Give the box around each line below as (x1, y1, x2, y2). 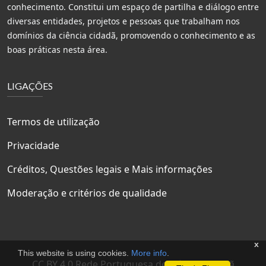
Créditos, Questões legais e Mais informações (7, 163, 213, 176)
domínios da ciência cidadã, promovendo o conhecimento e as (7, 30, 255, 42)
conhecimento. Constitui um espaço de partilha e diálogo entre (7, 1, 259, 13)
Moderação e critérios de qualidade (7, 186, 167, 200)
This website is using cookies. (18, 248, 131, 258)
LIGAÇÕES (7, 80, 53, 92)
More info (131, 248, 167, 258)
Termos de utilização (7, 115, 100, 129)
